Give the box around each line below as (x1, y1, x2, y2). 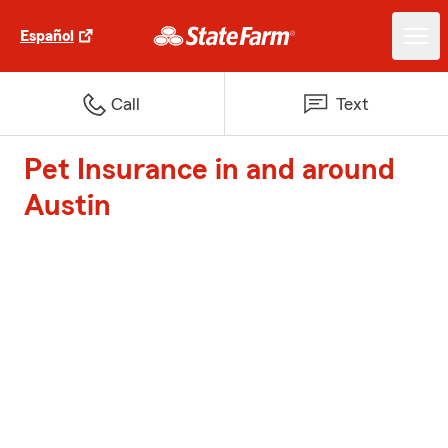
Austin (24, 191, 111, 221)
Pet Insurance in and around (24, 155, 395, 185)
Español (20, 28, 74, 44)
